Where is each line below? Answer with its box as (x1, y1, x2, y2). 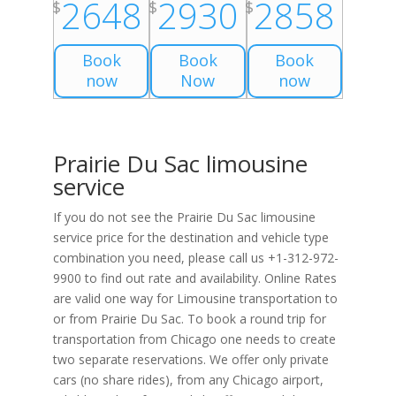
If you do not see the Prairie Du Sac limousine (52, 208, 316, 225)
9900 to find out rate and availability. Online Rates (52, 269, 337, 286)
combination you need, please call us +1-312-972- (52, 248, 339, 266)
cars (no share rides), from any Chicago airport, (52, 370, 324, 388)
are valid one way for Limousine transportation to (52, 289, 338, 307)
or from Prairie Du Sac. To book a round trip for (52, 309, 326, 327)
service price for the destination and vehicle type (52, 228, 329, 246)
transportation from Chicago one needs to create (52, 330, 336, 347)
